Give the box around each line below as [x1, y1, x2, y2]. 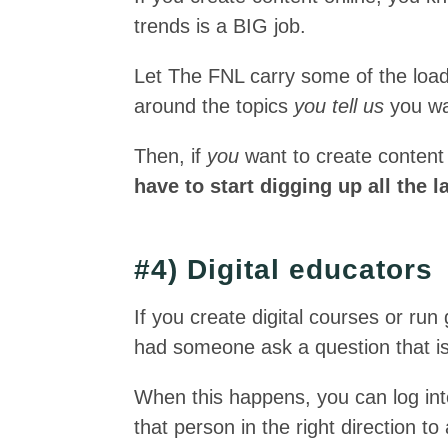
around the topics [134, 95, 295, 117]
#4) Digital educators [134, 254, 434, 285]
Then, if [134, 145, 208, 167]
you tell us [294, 95, 391, 117]
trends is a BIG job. [134, 15, 307, 37]
